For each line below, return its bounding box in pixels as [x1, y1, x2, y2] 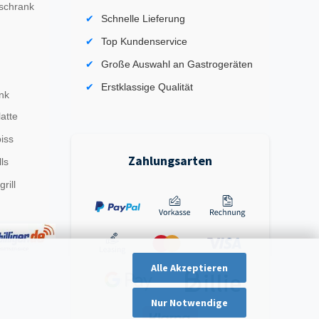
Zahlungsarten [128, 152, 213, 169]
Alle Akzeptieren [151, 261, 228, 274]
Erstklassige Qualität [101, 81, 194, 93]
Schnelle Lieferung [101, 13, 186, 24]
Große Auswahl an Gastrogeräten [101, 58, 253, 70]
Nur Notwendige [151, 296, 228, 309]
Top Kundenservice [101, 36, 188, 47]
